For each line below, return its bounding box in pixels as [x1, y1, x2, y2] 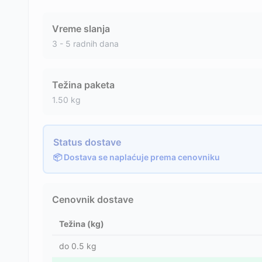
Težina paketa [52, 79, 115, 91]
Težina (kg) [59, 219, 104, 229]
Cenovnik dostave [52, 194, 133, 205]
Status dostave [53, 136, 121, 148]
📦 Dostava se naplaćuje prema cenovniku [53, 152, 220, 162]
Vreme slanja [52, 23, 110, 35]
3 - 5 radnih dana [52, 39, 119, 49]
